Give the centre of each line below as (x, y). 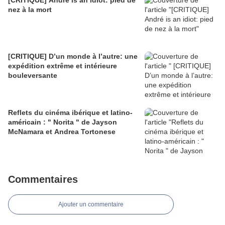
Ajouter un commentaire (91, 205)
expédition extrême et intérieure (63, 66)
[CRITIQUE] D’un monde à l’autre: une (73, 57)
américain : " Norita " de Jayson (63, 122)
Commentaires (43, 180)
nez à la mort (30, 10)
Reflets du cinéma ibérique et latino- (70, 113)
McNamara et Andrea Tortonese (62, 132)
